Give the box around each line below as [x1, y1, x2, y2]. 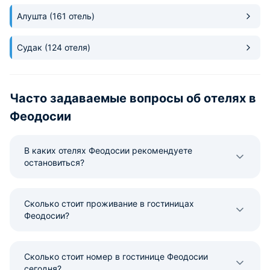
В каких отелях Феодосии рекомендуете [24, 145, 192, 155]
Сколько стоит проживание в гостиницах [24, 198, 194, 209]
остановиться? [24, 157, 84, 168]
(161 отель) [49, 10, 95, 21]
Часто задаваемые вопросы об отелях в [10, 90, 256, 105]
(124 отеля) [45, 42, 90, 52]
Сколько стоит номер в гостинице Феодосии [24, 251, 208, 262]
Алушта [17, 10, 49, 21]
